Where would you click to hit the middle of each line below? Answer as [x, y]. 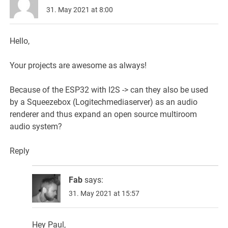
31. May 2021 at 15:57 [104, 193]
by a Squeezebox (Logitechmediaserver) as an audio [104, 102]
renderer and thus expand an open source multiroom [104, 114]
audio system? [36, 126]
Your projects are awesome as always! [78, 65]
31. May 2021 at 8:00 [80, 9]
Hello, [20, 41]
